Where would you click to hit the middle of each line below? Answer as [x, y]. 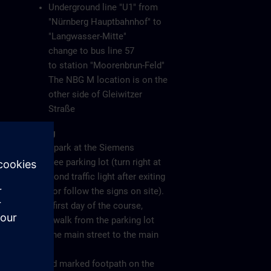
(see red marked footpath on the [89, 264]
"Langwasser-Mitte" [87, 36]
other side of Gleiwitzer [95, 94]
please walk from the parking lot [89, 220]
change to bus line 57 [91, 51]
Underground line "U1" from [103, 7]
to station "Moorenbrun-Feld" [106, 65]
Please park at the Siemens [79, 148]
